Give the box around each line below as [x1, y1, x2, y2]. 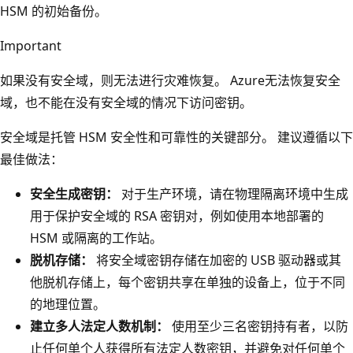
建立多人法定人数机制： [30, 317, 169, 335]
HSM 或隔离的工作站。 [30, 229, 162, 247]
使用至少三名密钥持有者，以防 [169, 317, 348, 335]
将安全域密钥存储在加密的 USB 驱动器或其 [93, 251, 341, 269]
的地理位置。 [30, 295, 106, 313]
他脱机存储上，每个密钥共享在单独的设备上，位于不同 [30, 273, 345, 291]
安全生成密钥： [30, 184, 118, 203]
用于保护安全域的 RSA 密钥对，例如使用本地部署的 [30, 206, 324, 225]
